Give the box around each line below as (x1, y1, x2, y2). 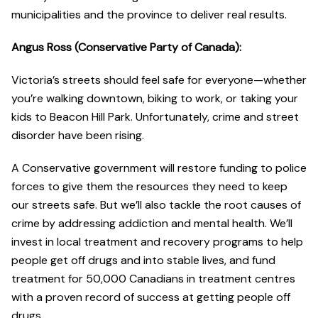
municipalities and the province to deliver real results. (11, 7, 287, 23)
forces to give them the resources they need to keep (11, 179, 287, 194)
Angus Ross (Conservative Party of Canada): (11, 40, 241, 55)
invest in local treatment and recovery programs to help (11, 234, 303, 250)
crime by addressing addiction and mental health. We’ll (11, 216, 292, 231)
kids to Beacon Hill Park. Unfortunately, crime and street (11, 109, 299, 125)
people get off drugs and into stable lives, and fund (11, 253, 275, 268)
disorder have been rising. (11, 128, 147, 143)
